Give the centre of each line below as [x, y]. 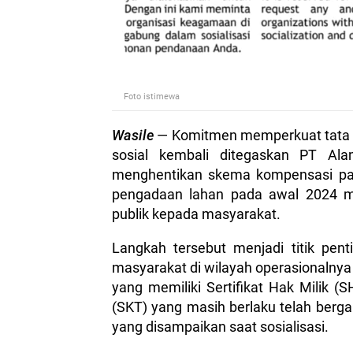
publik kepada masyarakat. [196, 214]
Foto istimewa [153, 97]
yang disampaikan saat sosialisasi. [220, 327]
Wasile [133, 135]
